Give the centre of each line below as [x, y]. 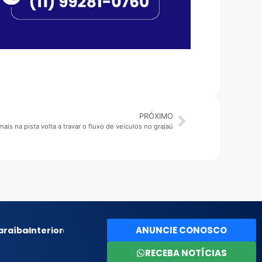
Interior [46, 231]
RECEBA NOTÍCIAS [186, 253]
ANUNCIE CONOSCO [182, 230]
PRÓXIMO [156, 116]
